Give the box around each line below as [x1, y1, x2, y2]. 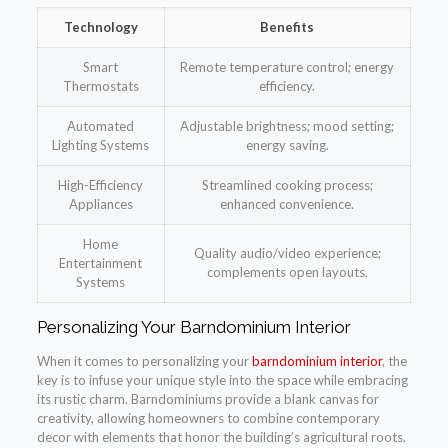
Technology [63, 19, 138, 36]
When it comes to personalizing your [36, 353, 252, 370]
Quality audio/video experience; [193, 245, 381, 262]
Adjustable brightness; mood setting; [180, 118, 395, 135]
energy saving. [245, 137, 329, 154]
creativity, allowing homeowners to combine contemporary [36, 410, 380, 427]
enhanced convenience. [220, 196, 355, 213]
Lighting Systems [52, 137, 150, 154]
